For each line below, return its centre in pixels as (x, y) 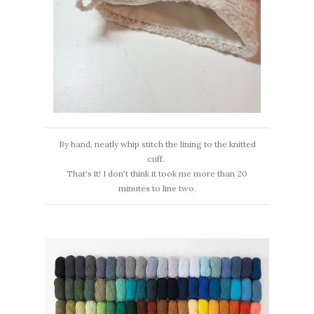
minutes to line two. (157, 188)
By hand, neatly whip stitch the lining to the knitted (157, 144)
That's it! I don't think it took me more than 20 (157, 173)
